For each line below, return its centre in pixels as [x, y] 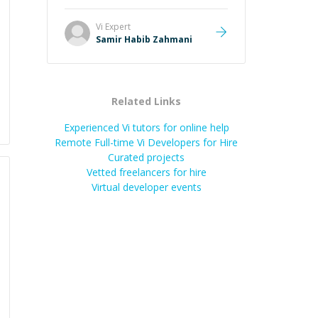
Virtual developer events [146, 187]
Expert [117, 27]
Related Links [146, 101]
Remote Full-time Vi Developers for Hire [146, 142]
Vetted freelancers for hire [146, 172]
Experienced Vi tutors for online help [146, 127]
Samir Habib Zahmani [144, 39]
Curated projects [146, 157]
